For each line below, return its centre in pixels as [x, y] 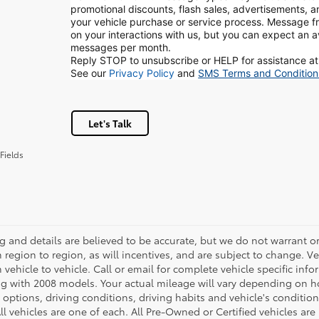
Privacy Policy [142, 73]
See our [90, 73]
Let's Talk [110, 123]
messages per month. [121, 47]
